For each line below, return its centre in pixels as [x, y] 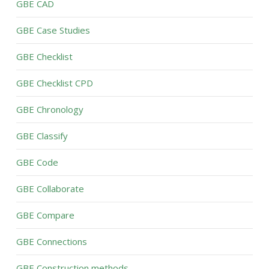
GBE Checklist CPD [54, 83]
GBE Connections [51, 241]
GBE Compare [45, 215]
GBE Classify [42, 136]
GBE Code [37, 162]
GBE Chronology [50, 109]
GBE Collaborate [50, 189]
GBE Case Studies [53, 30]
